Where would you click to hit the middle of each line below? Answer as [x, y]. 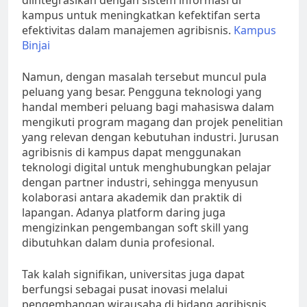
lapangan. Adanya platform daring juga [124, 213]
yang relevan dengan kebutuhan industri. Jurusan [150, 137]
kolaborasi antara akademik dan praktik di [132, 198]
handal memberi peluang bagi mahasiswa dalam [148, 107]
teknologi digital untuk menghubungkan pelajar [147, 168]
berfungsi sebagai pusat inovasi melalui [125, 290]
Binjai [36, 46]
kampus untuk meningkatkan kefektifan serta [141, 15]
